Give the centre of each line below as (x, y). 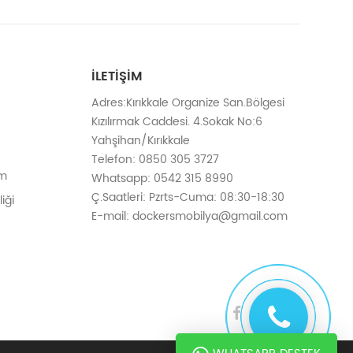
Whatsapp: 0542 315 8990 (162, 179)
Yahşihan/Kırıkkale (141, 141)
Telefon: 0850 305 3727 (155, 160)
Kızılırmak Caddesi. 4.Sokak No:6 (182, 122)
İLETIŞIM (117, 77)
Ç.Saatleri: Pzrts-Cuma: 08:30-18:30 (188, 198)
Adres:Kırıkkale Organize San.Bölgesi (188, 103)
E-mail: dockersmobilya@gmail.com (190, 217)
